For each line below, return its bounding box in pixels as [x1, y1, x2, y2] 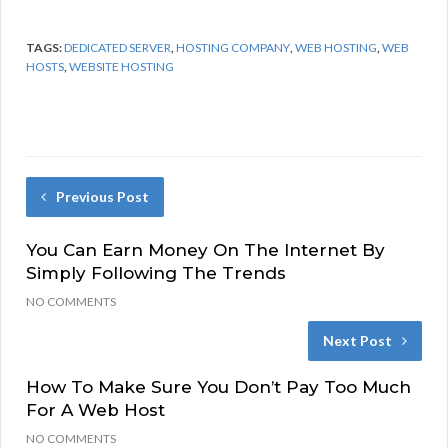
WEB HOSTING [295, 40, 377, 56]
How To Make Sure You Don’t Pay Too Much [26, 377, 411, 398]
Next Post [323, 332, 392, 350]
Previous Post [56, 188, 149, 206]
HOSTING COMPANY [176, 40, 290, 56]
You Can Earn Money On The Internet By [26, 240, 385, 261]
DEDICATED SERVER [64, 40, 171, 56]
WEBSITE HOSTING [69, 59, 174, 75]
